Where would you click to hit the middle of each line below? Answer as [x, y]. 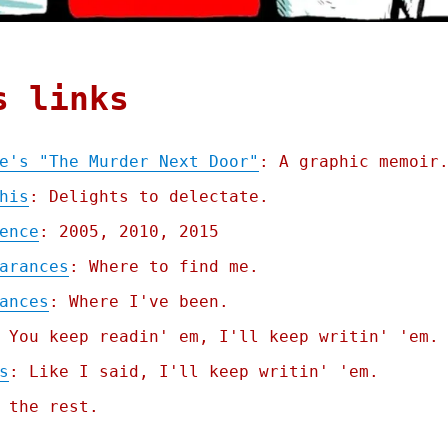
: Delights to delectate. [148, 197]
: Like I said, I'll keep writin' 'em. [193, 372]
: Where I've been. [138, 302]
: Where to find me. [163, 267]
